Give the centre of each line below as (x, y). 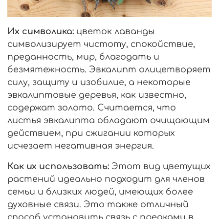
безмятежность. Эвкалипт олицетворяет (109, 70)
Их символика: (41, 32)
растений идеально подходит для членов (106, 179)
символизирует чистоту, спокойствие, (101, 44)
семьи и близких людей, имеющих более (100, 192)
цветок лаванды (114, 32)
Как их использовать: (58, 166)
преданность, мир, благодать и (83, 57)
